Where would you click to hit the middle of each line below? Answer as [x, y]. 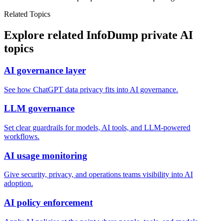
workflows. [22, 136]
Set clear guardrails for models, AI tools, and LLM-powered [97, 127]
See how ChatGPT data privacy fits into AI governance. [91, 89]
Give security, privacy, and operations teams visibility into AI [98, 175]
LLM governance [39, 109]
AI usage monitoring [46, 155]
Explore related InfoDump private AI [98, 35]
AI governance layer [45, 70]
